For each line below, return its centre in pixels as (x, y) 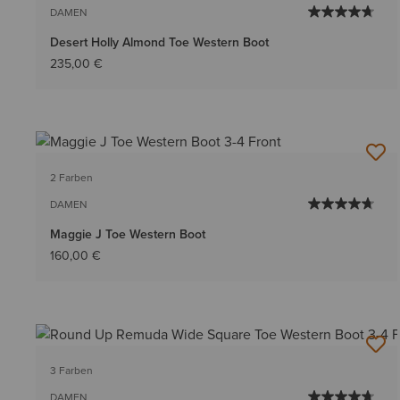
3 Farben (71, 370)
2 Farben (71, 178)
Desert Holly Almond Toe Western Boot (159, 42)
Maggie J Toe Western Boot (128, 234)
